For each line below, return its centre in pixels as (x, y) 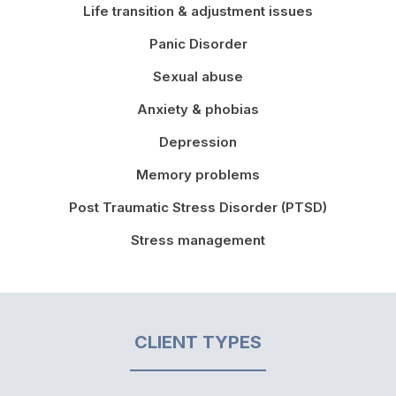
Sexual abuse (198, 76)
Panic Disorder (198, 43)
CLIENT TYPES (198, 342)
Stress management (198, 240)
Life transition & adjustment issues (198, 11)
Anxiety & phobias (198, 109)
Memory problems (198, 174)
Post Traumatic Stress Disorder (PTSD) (198, 207)
